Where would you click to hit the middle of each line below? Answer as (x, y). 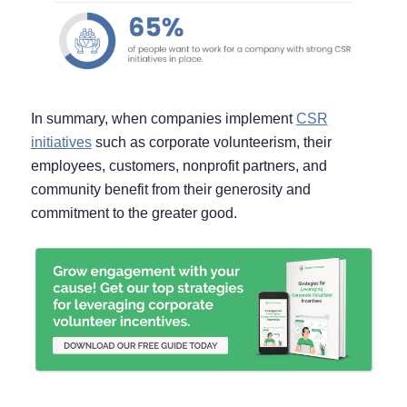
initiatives (61, 143)
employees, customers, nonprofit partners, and (179, 166)
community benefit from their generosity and (170, 190)
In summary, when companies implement (163, 119)
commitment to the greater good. (134, 213)
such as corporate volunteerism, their (211, 143)
